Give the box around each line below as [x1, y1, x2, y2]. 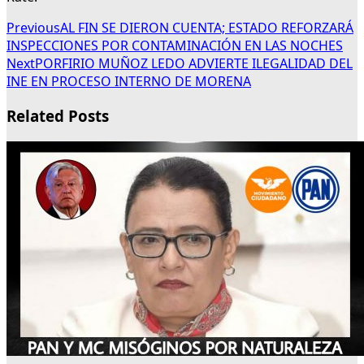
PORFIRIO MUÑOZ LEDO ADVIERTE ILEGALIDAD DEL [35, 54, 353, 73]
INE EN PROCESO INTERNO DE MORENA [6, 72, 251, 91]
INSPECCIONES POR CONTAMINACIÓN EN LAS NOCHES [6, 37, 343, 55]
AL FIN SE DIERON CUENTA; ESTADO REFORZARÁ [60, 19, 353, 37]
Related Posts [6, 106, 109, 127]
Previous [6, 19, 60, 37]
